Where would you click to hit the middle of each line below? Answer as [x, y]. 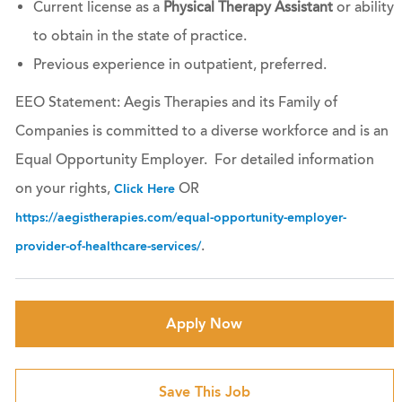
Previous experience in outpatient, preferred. [179, 65]
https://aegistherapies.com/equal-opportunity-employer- [180, 218]
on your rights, [64, 189]
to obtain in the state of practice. [140, 36]
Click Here [144, 189]
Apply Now [205, 324]
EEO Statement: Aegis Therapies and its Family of [176, 103]
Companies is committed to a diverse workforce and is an [201, 131]
